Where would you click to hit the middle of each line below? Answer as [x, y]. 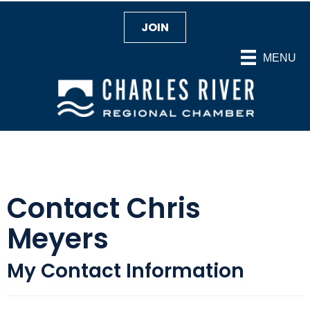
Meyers [58, 239]
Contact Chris [104, 209]
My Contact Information [126, 271]
